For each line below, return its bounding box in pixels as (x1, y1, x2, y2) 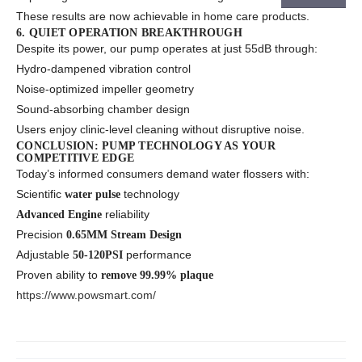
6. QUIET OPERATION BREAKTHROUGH (16, 27, 242, 40)
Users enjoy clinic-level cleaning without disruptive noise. (16, 123, 305, 137)
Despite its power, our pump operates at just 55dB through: (16, 42, 318, 56)
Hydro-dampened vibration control (16, 62, 191, 76)
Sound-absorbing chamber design (16, 103, 190, 116)
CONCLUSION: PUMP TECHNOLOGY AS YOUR (16, 140, 276, 153)
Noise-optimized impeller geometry (16, 82, 194, 96)
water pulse (65, 188, 120, 201)
